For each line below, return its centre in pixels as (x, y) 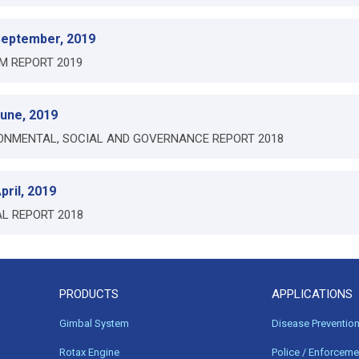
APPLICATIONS (312, 294)
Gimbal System (94, 323)
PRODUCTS (89, 294)
